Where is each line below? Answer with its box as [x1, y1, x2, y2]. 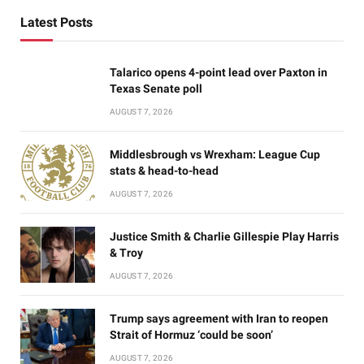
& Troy [110, 245, 143, 259]
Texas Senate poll [110, 81, 202, 95]
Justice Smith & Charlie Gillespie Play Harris [110, 229, 339, 243]
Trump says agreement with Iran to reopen [110, 311, 328, 325]
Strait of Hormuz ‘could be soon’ [110, 327, 273, 341]
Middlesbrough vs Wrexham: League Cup [110, 147, 320, 161]
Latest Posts [20, 14, 93, 30]
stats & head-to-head [110, 163, 219, 177]
